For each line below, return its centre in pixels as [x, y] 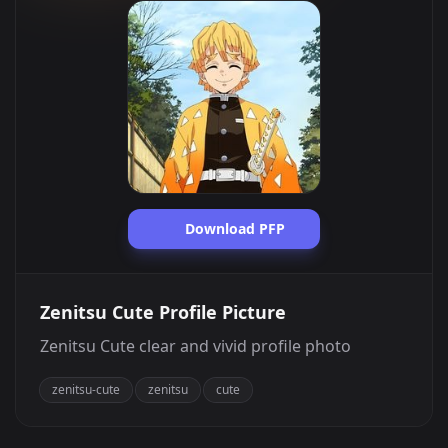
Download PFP [232, 228]
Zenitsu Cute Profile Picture [163, 312]
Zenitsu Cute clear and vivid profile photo [195, 346]
